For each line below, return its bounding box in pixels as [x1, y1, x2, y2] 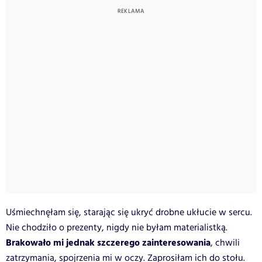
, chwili [211, 236, 240, 250]
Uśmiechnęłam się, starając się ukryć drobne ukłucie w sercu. [6, 205, 252, 219]
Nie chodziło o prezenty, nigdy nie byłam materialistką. [6, 220, 227, 235]
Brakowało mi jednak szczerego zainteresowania [6, 235, 211, 250]
